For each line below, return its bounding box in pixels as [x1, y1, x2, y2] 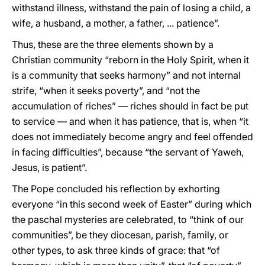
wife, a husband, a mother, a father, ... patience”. [12, 17, 219, 29]
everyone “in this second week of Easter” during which [12, 198, 251, 210]
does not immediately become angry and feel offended [12, 131, 253, 143]
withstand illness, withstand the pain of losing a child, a [12, 2, 251, 14]
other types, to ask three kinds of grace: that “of [12, 244, 220, 256]
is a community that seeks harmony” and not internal [12, 69, 241, 81]
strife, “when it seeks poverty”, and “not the [12, 85, 200, 96]
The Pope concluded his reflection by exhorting [12, 183, 220, 195]
